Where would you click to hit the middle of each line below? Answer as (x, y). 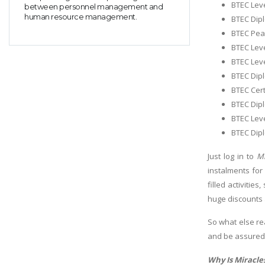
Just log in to (232, 156)
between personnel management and (93, 7)
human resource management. (80, 17)
